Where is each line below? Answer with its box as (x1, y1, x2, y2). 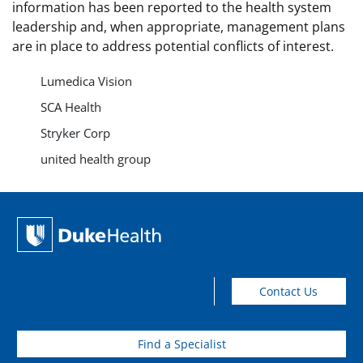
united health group (41, 150, 151, 167)
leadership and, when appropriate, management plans (12, 17, 345, 36)
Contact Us (259, 283, 318, 299)
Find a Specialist (137, 335, 226, 352)
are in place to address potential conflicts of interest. (12, 36, 334, 55)
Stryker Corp (41, 124, 110, 141)
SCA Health (41, 98, 101, 115)
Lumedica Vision (41, 72, 132, 89)
